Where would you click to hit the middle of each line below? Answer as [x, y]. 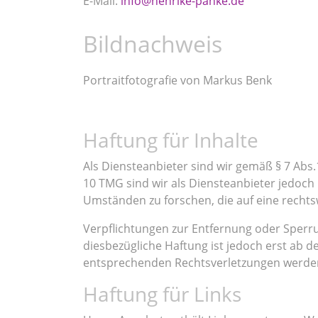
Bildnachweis [153, 44]
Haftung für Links [162, 294]
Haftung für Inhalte [171, 140]
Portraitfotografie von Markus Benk [177, 80]
